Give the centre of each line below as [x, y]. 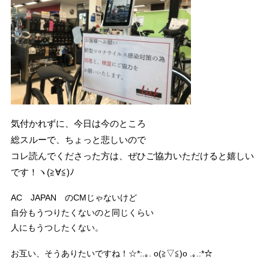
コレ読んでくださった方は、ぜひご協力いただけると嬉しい [132, 156]
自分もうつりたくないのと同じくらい [82, 213]
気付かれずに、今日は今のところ [78, 123]
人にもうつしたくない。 [57, 228]
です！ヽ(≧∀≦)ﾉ [42, 172]
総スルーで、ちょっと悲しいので [78, 139]
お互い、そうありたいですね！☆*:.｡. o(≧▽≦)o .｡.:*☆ [111, 253]
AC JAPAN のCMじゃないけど [74, 198]
